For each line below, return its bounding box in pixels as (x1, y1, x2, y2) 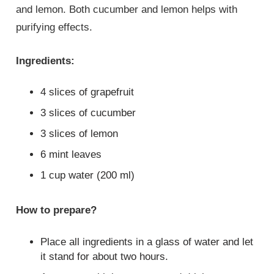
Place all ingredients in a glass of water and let (40, 235, 254, 248)
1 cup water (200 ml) (40, 169, 135, 182)
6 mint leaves (40, 149, 102, 161)
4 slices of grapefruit (40, 86, 135, 98)
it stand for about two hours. (40, 250, 169, 262)
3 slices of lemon (40, 128, 119, 140)
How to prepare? (16, 204, 97, 217)
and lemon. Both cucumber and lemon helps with (16, 4, 238, 16)
